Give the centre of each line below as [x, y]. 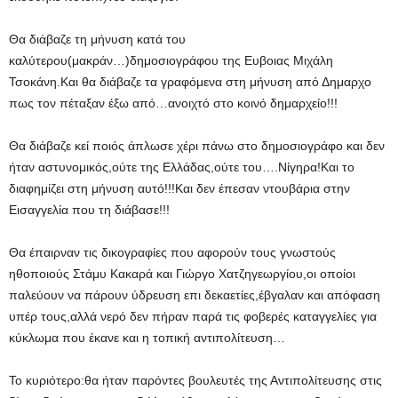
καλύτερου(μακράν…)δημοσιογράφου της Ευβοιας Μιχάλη [171, 60]
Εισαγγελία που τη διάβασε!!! [89, 209]
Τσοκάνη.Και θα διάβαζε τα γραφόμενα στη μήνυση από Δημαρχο [190, 81]
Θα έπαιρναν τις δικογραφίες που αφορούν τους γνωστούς [172, 252]
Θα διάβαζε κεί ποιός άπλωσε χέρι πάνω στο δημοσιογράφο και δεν [197, 145]
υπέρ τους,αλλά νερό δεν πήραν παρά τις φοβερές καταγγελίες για [193, 316]
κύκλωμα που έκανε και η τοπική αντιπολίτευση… [147, 337]
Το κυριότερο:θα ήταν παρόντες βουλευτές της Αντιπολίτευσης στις [195, 380]
